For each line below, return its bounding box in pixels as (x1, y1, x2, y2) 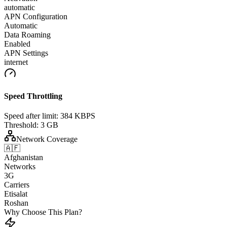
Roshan (4, 199, 28, 208)
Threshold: (4, 121, 39, 130)
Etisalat (4, 190, 27, 199)
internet (4, 57, 28, 66)
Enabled (4, 39, 30, 48)
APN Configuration (4, 12, 67, 21)
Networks (4, 162, 35, 171)
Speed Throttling (4, 92, 62, 101)
